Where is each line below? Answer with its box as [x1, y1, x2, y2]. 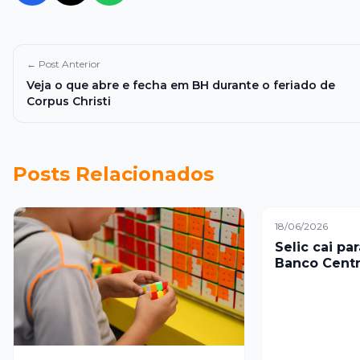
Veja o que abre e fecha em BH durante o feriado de [27, 78, 335, 92]
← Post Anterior [27, 58, 100, 70]
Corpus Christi [27, 94, 111, 108]
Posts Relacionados [13, 162, 214, 186]
